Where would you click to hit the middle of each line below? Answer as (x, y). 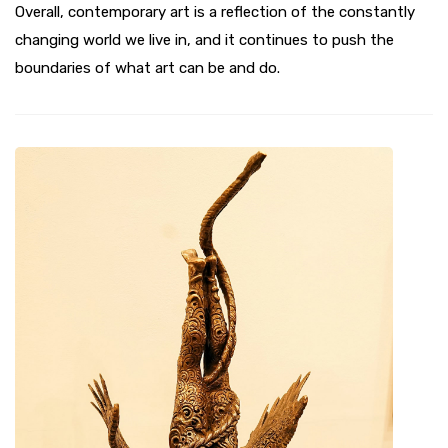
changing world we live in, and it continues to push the (204, 40)
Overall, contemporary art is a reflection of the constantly (215, 12)
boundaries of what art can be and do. (147, 68)
